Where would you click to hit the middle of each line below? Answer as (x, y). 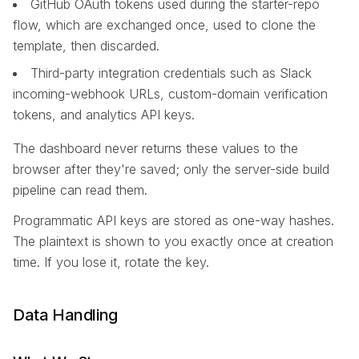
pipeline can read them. (80, 190)
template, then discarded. (86, 45)
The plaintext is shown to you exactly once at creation (173, 242)
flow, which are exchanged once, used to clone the (164, 24)
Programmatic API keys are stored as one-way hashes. (173, 221)
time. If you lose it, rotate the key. (111, 262)
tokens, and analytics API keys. (104, 114)
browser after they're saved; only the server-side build (171, 169)
